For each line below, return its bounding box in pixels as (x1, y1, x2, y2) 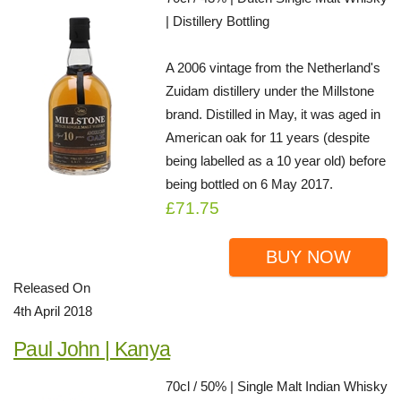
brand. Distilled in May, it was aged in (166, 107, 380, 122)
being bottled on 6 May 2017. (166, 176, 333, 192)
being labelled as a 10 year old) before (166, 153, 386, 168)
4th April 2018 (13, 303, 92, 319)
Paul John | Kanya (13, 337, 171, 361)
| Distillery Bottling (166, 13, 269, 29)
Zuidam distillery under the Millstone (166, 83, 374, 98)
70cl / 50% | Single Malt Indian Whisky (166, 378, 388, 394)
